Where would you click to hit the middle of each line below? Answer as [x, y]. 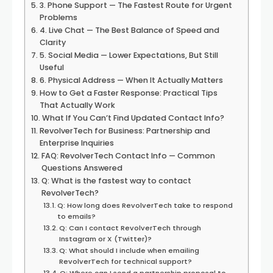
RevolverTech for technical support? [126, 261]
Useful [51, 67]
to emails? [77, 216]
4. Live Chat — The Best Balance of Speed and [129, 30]
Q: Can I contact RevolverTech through [130, 228]
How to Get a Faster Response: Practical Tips [128, 93]
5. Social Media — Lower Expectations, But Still [129, 55]
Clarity [52, 42]
